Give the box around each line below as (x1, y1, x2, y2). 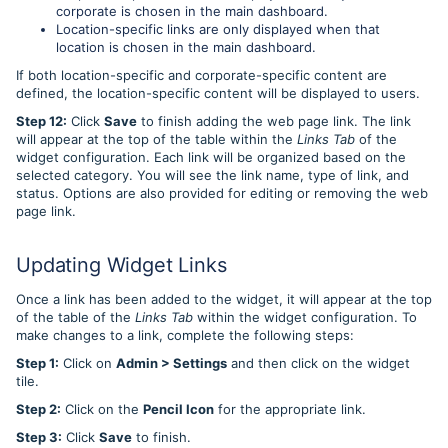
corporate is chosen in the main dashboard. (56, 3, 332, 20)
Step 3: (16, 429, 62, 446)
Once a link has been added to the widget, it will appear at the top (16, 291, 432, 308)
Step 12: (16, 113, 67, 130)
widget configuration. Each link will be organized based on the (16, 149, 406, 166)
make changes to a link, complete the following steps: (16, 327, 358, 344)
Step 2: (16, 401, 61, 418)
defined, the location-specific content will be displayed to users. (16, 85, 424, 102)
